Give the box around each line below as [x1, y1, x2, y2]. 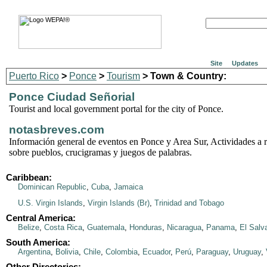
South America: [6, 238, 70, 247]
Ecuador [142, 247, 170, 256]
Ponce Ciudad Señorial [9, 91, 135, 103]
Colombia [105, 247, 138, 256]
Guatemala [87, 223, 125, 232]
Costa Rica [44, 223, 82, 232]
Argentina [18, 247, 51, 256]
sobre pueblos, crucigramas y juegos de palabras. [9, 147, 192, 157]
